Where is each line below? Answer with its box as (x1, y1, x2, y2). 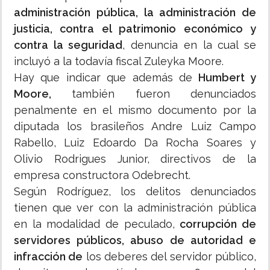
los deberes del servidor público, (83, 250, 257, 263)
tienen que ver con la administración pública (14, 201, 256, 215)
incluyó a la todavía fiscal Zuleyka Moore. (14, 55, 224, 68)
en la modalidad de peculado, (14, 218, 180, 231)
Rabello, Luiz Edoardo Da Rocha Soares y (14, 136, 256, 149)
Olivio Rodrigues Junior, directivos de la (14, 152, 256, 166)
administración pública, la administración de (14, 6, 256, 19)
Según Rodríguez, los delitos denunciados (14, 185, 256, 198)
